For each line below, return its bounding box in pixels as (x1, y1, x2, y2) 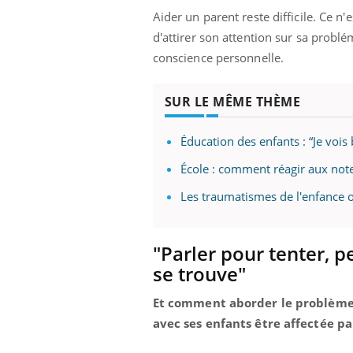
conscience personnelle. (152, 49, 284, 65)
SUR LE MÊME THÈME (164, 92, 301, 110)
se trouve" (152, 260, 246, 287)
